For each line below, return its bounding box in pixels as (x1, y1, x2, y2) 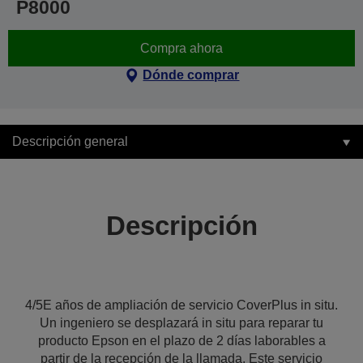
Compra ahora (140, 41, 223, 55)
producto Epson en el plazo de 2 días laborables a (37, 334, 326, 348)
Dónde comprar (143, 68, 240, 82)
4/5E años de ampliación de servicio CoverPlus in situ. (25, 298, 338, 312)
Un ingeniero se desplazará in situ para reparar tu (40, 316, 323, 330)
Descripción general (12, 135, 128, 148)
